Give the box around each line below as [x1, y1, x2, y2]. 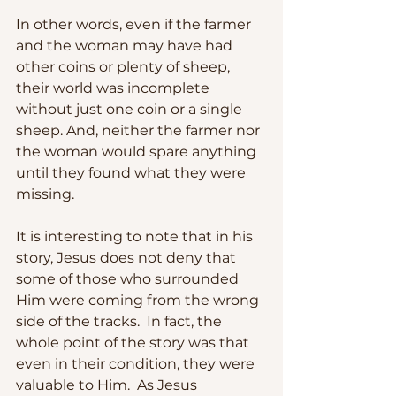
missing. [16, 185, 74, 202]
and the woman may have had [16, 36, 236, 54]
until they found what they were [16, 164, 249, 181]
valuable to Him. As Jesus [16, 376, 201, 393]
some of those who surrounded [16, 270, 242, 287]
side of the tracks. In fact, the [16, 312, 225, 330]
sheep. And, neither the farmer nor [16, 121, 263, 139]
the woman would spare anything [16, 142, 260, 160]
